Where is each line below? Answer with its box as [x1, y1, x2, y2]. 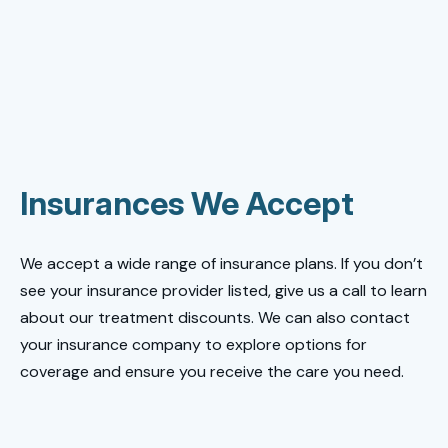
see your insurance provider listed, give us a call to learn [20, 279, 427, 301]
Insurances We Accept [20, 184, 354, 224]
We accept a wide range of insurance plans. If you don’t [20, 252, 423, 274]
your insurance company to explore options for [20, 333, 367, 355]
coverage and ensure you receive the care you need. [20, 360, 404, 382]
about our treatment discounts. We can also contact [20, 306, 410, 328]
